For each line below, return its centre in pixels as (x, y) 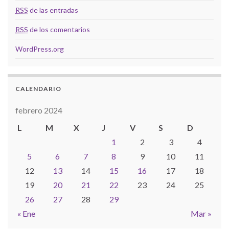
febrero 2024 (39, 110)
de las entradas (53, 10)
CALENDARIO (38, 88)
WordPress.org (40, 49)
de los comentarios (59, 29)
